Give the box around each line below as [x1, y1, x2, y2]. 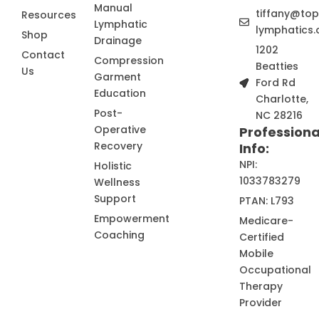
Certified [239, 230, 284, 244]
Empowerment [94, 211, 169, 226]
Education [94, 86, 146, 100]
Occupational [239, 263, 311, 277]
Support [94, 192, 136, 206]
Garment [94, 70, 141, 84]
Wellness [94, 175, 140, 189]
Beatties [255, 59, 298, 73]
